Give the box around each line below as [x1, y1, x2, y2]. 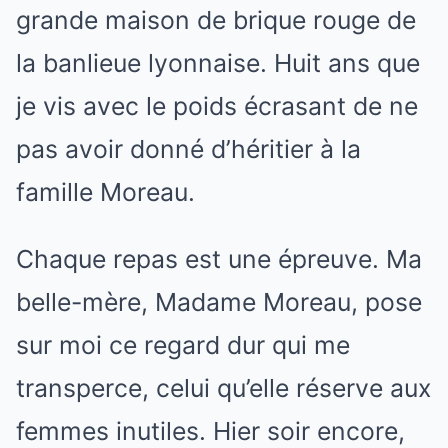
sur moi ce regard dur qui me [16, 330, 350, 360]
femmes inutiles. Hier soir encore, [16, 416, 405, 446]
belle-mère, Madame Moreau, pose [16, 287, 422, 317]
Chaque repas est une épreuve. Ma [16, 244, 422, 274]
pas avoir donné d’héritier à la [16, 134, 361, 164]
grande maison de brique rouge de [16, 5, 416, 35]
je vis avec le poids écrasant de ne [16, 91, 418, 121]
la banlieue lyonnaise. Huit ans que [16, 48, 420, 78]
